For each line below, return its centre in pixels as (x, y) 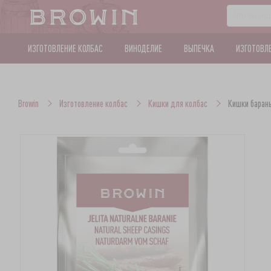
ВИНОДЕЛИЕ (143, 48)
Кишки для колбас (178, 103)
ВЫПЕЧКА (199, 48)
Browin (28, 103)
